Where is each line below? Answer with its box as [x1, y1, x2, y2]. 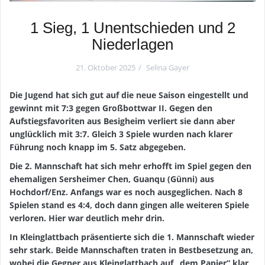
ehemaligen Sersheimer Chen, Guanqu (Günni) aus [9, 173, 214, 185]
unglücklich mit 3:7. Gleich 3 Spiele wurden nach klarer [9, 128, 232, 140]
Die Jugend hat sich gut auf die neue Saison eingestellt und [9, 89, 248, 101]
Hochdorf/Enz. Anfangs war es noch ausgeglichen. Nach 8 [9, 186, 243, 198]
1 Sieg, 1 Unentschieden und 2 [30, 18, 235, 37]
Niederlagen [92, 35, 173, 53]
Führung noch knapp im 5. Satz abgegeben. [9, 141, 186, 153]
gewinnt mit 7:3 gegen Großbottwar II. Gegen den [9, 102, 212, 114]
